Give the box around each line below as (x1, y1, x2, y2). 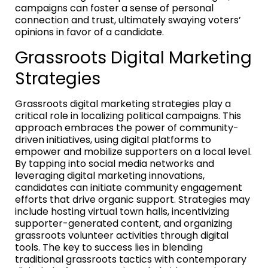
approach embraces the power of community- (15, 120, 239, 135)
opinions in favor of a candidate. (15, 25, 164, 39)
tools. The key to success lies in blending (15, 240, 203, 254)
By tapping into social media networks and (15, 156, 214, 170)
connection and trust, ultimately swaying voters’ (15, 13, 241, 27)
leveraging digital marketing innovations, (15, 168, 205, 182)
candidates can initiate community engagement (15, 180, 242, 194)
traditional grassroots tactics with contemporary (15, 252, 246, 266)
